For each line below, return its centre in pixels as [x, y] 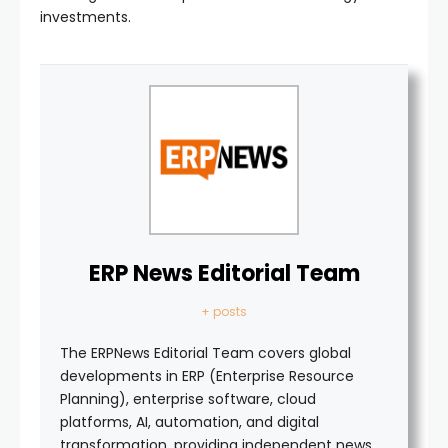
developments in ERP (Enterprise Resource [207, 375]
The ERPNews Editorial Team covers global [205, 352]
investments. [85, 16]
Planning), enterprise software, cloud [188, 398]
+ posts [224, 311]
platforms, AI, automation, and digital [189, 421]
